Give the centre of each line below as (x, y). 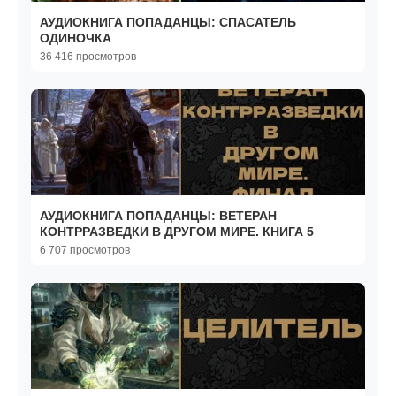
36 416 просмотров (88, 57)
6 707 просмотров (85, 251)
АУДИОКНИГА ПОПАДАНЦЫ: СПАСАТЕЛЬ (168, 23)
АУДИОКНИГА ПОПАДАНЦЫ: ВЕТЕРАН (158, 216)
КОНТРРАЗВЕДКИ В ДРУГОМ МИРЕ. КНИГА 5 (177, 232)
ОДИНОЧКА (76, 38)
